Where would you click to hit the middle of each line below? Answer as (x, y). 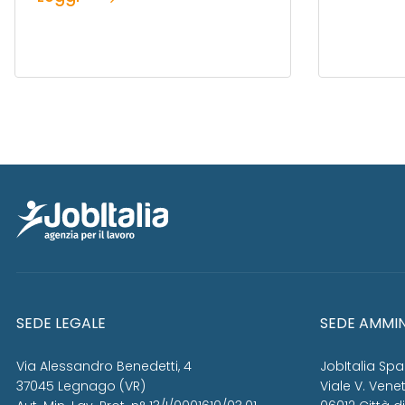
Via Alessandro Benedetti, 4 (104, 367)
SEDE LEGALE (61, 324)
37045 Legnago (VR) (81, 386)
